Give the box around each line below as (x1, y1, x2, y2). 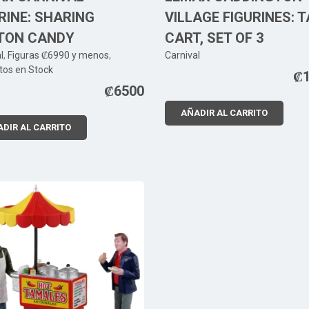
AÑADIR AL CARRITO (181, 108, 268, 119)
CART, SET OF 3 (165, 30, 263, 47)
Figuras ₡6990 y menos (8, 50, 109, 61)
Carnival (165, 50, 200, 61)
